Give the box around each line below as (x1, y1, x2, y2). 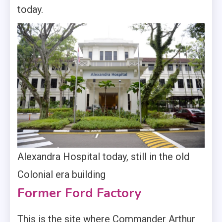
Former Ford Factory (17, 184, 142, 202)
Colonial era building (17, 168, 106, 180)
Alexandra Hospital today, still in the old (17, 150, 189, 163)
